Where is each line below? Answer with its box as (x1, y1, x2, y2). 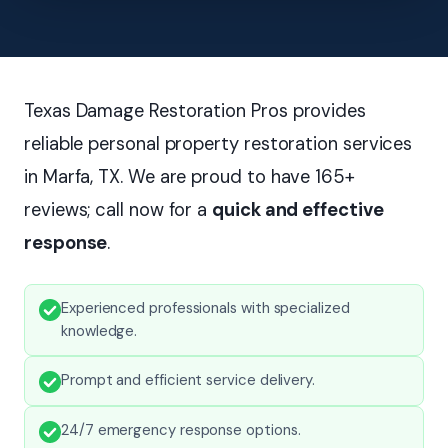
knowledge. (61, 320, 138, 341)
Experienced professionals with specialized (61, 297, 350, 318)
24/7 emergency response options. (61, 419, 301, 440)
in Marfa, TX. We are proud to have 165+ (24, 164, 355, 189)
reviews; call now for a (24, 197, 213, 222)
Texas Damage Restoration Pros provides (24, 98, 366, 123)
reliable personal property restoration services (24, 131, 413, 156)
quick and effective (212, 197, 384, 222)
